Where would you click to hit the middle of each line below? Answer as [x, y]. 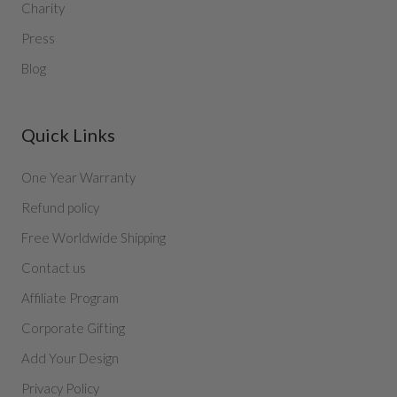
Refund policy [60, 208]
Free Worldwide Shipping [93, 238]
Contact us [54, 268]
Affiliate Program [70, 298]
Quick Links [68, 135]
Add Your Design [70, 358]
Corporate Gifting [73, 328]
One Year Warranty [78, 178]
